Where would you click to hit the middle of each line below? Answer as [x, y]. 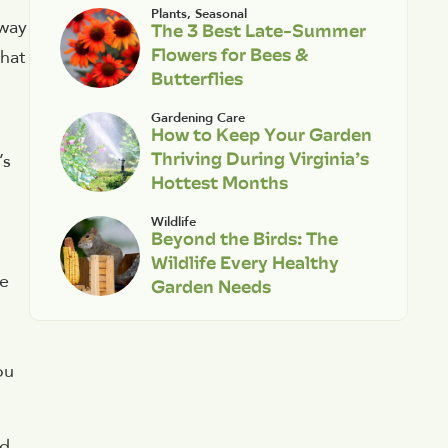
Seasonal [220, 13]
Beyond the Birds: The [244, 238]
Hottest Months [219, 182]
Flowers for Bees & [229, 54]
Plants [168, 13]
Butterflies [196, 78]
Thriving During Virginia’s [259, 158]
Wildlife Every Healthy [244, 262]
